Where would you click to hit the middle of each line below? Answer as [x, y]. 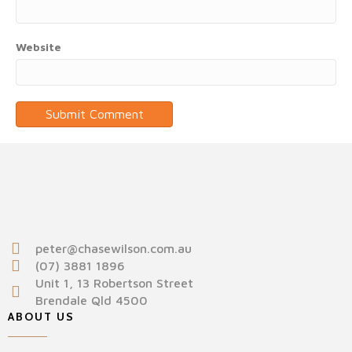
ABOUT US [41, 316]
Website [38, 47]
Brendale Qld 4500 [92, 300]
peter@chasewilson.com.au [114, 248]
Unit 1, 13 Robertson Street [114, 282]
